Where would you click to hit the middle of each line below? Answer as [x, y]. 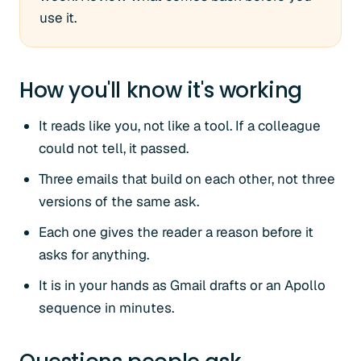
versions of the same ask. [119, 201]
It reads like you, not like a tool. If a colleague [180, 126]
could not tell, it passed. [114, 148]
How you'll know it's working [161, 90]
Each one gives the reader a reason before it [176, 232]
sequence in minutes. [106, 308]
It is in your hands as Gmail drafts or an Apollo [182, 285]
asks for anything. [94, 255]
